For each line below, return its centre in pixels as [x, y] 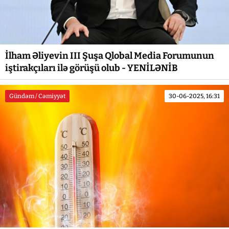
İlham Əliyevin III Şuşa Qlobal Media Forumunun [110, 56]
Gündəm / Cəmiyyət [37, 96]
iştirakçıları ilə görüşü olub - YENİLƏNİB [91, 68]
